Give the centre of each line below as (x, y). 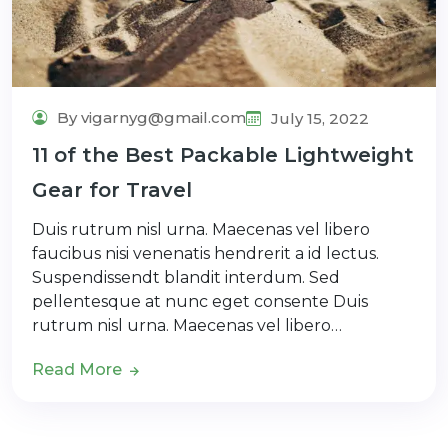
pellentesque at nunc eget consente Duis (200, 301)
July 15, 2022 (318, 118)
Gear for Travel (112, 189)
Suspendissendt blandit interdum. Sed (186, 277)
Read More (79, 369)
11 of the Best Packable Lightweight (223, 154)
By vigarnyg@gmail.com (149, 117)
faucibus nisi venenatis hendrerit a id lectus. (205, 253)
